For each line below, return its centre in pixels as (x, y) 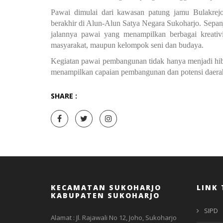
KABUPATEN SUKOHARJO (105, 195)
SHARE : (64, 96)
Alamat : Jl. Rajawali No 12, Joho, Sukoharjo (114, 218)
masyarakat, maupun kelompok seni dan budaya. (127, 45)
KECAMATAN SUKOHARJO (106, 187)
